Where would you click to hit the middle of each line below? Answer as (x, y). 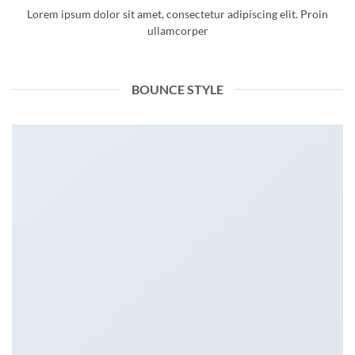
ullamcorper (177, 31)
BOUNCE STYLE (177, 90)
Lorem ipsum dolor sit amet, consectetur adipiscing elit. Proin (177, 14)
